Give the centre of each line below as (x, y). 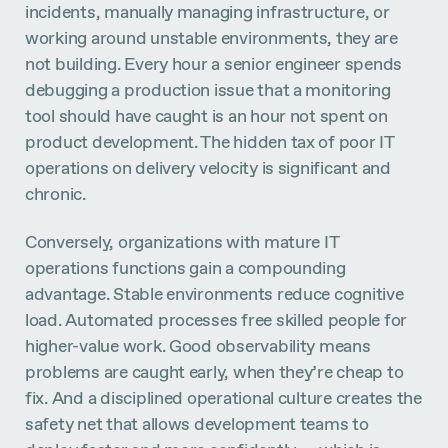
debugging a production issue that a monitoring (208, 89)
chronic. (55, 193)
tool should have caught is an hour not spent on (206, 115)
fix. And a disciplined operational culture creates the (223, 397)
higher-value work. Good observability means (198, 345)
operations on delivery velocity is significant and (208, 167)
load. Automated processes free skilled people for (216, 319)
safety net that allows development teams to (197, 423)
